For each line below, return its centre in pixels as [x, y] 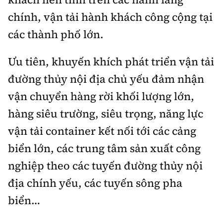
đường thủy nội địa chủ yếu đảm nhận [106, 79]
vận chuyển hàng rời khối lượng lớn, [101, 96]
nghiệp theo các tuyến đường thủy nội [105, 166]
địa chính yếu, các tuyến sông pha [95, 183]
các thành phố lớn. [56, 34]
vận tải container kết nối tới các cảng [102, 131]
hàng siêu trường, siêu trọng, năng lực [106, 114]
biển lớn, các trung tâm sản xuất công [104, 148]
